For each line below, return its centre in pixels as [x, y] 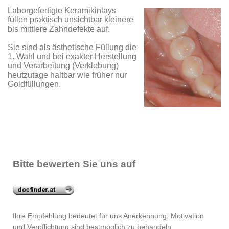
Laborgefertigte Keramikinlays [62, 11]
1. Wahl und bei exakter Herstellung [72, 57]
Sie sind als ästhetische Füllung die [72, 48]
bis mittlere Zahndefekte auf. [59, 29]
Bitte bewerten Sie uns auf [74, 164]
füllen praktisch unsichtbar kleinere [71, 20]
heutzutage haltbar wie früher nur [67, 75]
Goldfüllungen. [34, 84]
